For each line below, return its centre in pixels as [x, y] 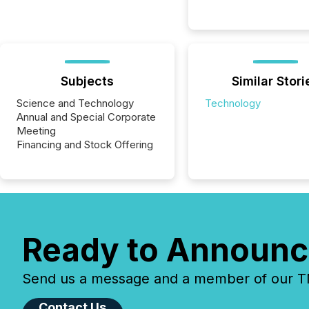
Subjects [87, 81]
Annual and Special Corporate [86, 117]
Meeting [36, 131]
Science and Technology [75, 103]
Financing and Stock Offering [85, 144]
